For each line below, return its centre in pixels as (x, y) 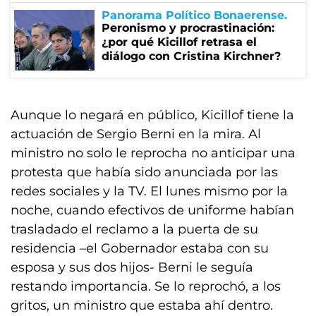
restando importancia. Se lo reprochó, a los (146, 286)
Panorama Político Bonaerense (193, 15)
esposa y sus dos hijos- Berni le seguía (132, 267)
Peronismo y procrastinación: (188, 28)
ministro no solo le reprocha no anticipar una (153, 153)
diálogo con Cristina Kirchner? (191, 56)
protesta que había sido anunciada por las (144, 172)
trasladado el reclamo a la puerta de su (134, 229)
